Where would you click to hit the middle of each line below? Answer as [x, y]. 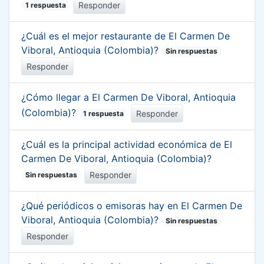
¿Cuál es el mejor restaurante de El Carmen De [126, 36]
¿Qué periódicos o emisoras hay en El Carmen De [132, 206]
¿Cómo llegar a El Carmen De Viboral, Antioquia [128, 97]
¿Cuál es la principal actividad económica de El [127, 144]
